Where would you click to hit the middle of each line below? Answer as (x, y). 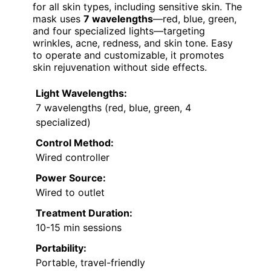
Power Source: (71, 178)
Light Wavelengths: (81, 93)
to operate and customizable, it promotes (128, 55)
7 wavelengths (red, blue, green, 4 (113, 107)
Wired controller (73, 157)
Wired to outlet (70, 192)
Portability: (61, 248)
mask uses (58, 18)
